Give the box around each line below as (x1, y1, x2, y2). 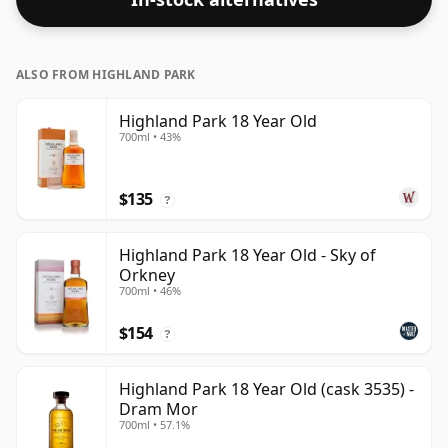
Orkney (119, 264, 175, 287)
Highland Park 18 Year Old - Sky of (119, 244, 376, 267)
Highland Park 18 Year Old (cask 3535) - (119, 378, 414, 401)
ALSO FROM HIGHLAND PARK (16, 66, 196, 84)
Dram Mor (119, 398, 198, 421)
